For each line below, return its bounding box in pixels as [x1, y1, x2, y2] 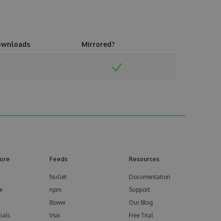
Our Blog [129, 199, 153, 206]
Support [129, 186, 150, 193]
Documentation [129, 173, 170, 181]
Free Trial [129, 212, 153, 219]
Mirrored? [81, 40, 115, 48]
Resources [129, 155, 159, 163]
